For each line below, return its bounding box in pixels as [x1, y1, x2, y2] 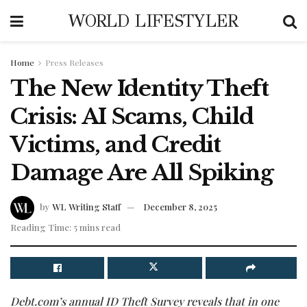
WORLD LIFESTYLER [68, 10, 238, 32]
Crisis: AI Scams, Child [10, 103, 254, 130]
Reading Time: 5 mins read [10, 221, 121, 233]
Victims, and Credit [10, 131, 221, 158]
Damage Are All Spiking [10, 159, 273, 186]
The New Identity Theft [10, 75, 269, 102]
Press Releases [45, 57, 103, 68]
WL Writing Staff [52, 200, 121, 212]
